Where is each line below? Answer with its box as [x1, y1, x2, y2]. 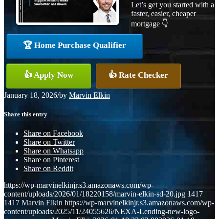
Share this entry [4, 110, 47, 118]
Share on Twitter [23, 138, 75, 147]
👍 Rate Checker [109, 70, 168, 80]
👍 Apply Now [24, 70, 73, 80]
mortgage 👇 [131, 19, 168, 28]
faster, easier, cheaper [131, 9, 196, 18]
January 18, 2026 [4, 90, 57, 99]
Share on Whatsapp [23, 147, 84, 155]
